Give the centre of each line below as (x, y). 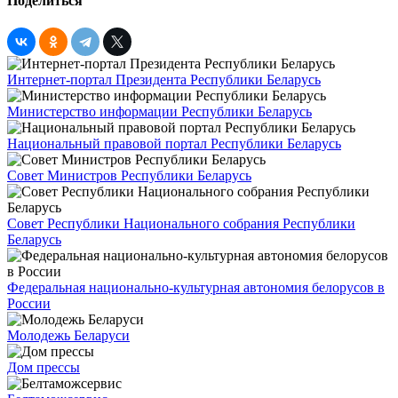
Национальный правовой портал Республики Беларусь (174, 144)
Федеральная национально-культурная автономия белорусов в (196, 288)
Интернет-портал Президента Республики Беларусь (164, 80)
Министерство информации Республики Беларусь (159, 112)
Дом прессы (44, 368)
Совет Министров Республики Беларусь (129, 176)
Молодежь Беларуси (68, 336)
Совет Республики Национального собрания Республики (181, 224)
